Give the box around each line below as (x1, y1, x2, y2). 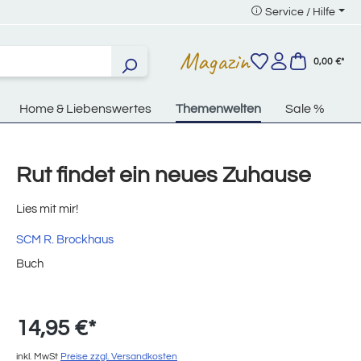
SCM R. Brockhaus (16, 234, 114, 247)
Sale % (285, 102, 325, 116)
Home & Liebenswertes (19, 102, 151, 116)
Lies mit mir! (16, 203, 78, 216)
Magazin (180, 45, 250, 77)
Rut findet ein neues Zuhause (16, 164, 311, 188)
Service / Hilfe (265, 6, 336, 18)
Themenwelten (176, 102, 261, 116)
